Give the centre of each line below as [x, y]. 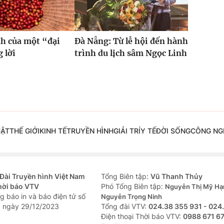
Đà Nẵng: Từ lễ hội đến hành [131, 41]
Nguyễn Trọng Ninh [131, 196]
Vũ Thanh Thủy [176, 176]
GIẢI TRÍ [127, 130]
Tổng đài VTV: [125, 206]
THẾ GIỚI [24, 130]
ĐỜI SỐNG [173, 130]
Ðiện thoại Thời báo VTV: [142, 216]
